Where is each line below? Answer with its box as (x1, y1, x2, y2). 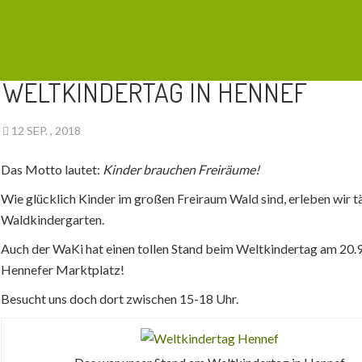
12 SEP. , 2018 (8, 123, 86, 137)
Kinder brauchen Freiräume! (100, 162, 260, 178)
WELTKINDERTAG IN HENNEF (2, 74, 307, 109)
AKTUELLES (10, 33, 74, 48)
